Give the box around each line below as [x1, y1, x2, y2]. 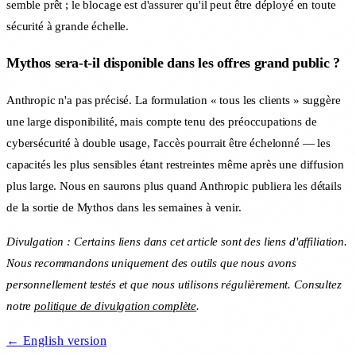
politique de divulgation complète [34, 299, 197, 312]
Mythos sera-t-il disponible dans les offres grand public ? [6, 55, 340, 72]
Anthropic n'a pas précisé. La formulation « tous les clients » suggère [6, 93, 341, 106]
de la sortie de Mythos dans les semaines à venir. [6, 200, 242, 214]
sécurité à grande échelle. [6, 19, 130, 33]
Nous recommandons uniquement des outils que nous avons [6, 256, 296, 269]
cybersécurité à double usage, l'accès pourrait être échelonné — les [6, 136, 331, 149]
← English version [6, 333, 107, 347]
